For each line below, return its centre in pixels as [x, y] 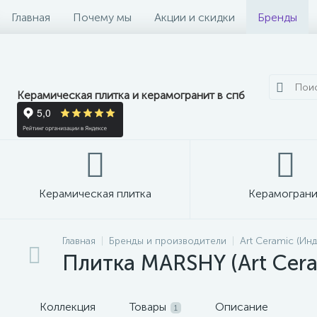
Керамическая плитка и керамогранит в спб [131, 95]
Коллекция [68, 307]
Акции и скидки [195, 17]
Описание [242, 307]
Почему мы [102, 17]
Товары [148, 307]
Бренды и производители [168, 241]
